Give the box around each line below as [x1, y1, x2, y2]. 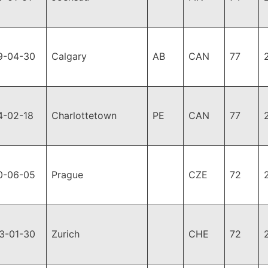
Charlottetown [51, 109, 117, 121]
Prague [51, 169, 83, 181]
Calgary [51, 50, 87, 62]
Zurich [51, 228, 80, 240]
